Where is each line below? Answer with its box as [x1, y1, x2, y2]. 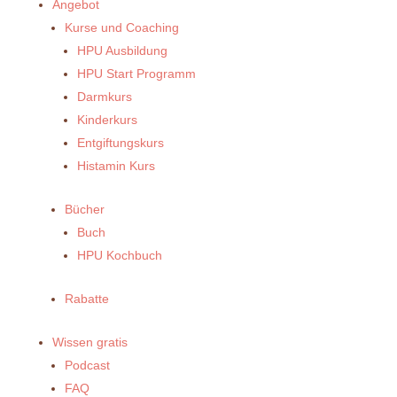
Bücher [64, 202, 105, 217]
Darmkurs [76, 90, 132, 105]
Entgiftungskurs [76, 136, 164, 151]
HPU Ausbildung [76, 43, 167, 58]
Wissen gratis [51, 335, 128, 350]
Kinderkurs [76, 113, 137, 128]
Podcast [64, 358, 110, 373]
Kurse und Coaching [64, 20, 179, 35]
